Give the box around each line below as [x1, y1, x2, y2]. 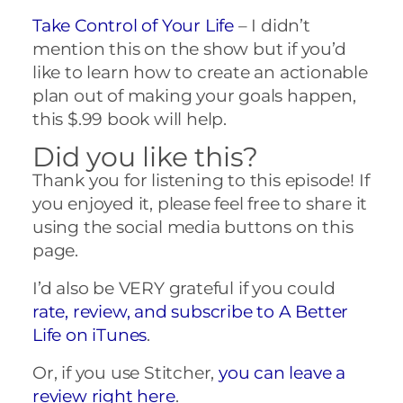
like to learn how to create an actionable [32, 61, 368, 83]
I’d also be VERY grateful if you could [32, 277, 336, 299]
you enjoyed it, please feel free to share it [32, 193, 368, 214]
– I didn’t [234, 14, 310, 36]
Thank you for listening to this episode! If [32, 169, 370, 191]
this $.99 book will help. [32, 108, 228, 130]
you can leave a [219, 362, 346, 383]
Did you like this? [32, 139, 258, 174]
